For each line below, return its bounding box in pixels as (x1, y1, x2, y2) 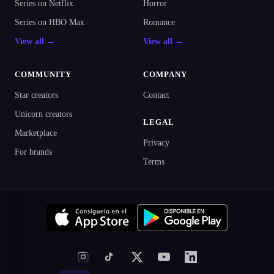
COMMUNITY (15, 69, 72, 79)
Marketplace (15, 128, 57, 138)
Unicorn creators (15, 109, 72, 119)
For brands (15, 147, 52, 157)
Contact (143, 90, 169, 100)
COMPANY (143, 69, 188, 79)
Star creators (15, 90, 58, 100)
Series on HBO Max (15, 17, 84, 27)
